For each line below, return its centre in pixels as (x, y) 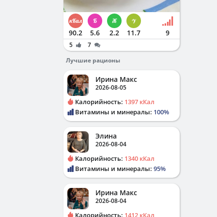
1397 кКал (139, 102)
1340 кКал (139, 158)
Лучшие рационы (93, 60)
